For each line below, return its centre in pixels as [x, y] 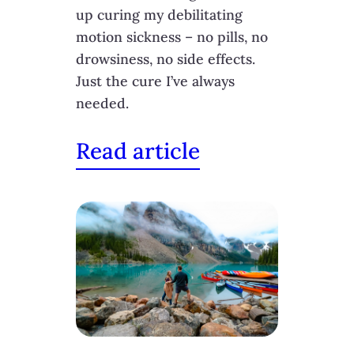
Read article [138, 151]
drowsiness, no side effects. [166, 59]
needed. [102, 104]
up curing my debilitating [159, 15]
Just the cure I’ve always [155, 81]
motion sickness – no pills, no [172, 37]
